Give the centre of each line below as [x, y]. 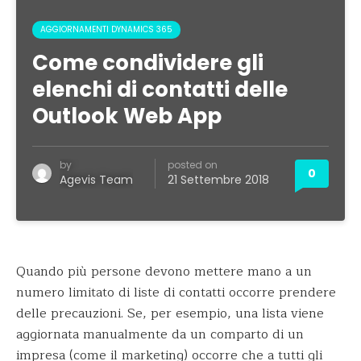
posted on [193, 165]
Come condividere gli [148, 63]
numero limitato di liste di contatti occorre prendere [176, 293]
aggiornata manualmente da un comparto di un [160, 334]
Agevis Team [96, 180]
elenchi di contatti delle [160, 89]
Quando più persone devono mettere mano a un [164, 272]
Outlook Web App [127, 116]
